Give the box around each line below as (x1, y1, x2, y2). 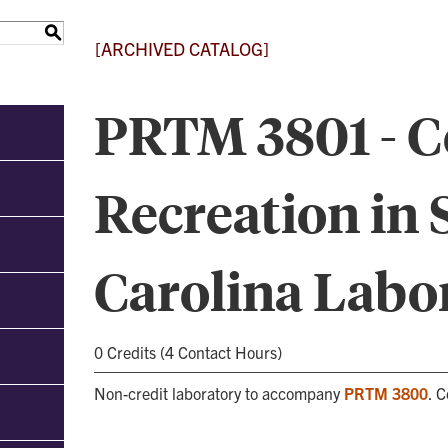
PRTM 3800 (344, 383, 428, 403)
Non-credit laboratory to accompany (94, 383, 344, 403)
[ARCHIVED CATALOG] (95, 37, 269, 60)
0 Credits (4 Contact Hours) (94, 342, 282, 362)
